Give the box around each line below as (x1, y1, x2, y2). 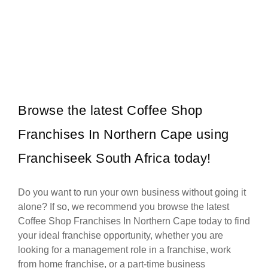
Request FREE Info (95, 11, 163, 20)
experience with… (22, 20, 81, 29)
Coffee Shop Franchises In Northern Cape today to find (18, 216, 250, 227)
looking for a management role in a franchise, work (18, 245, 231, 255)
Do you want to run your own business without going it (18, 187, 246, 198)
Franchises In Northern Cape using (18, 127, 229, 142)
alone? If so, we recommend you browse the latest (18, 202, 229, 212)
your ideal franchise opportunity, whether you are (18, 230, 223, 241)
